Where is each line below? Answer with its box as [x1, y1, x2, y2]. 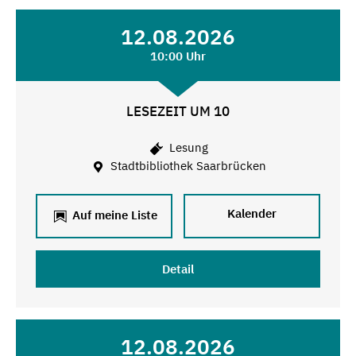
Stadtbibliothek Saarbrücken [107, 158, 267, 174]
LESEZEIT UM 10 [126, 102, 230, 120]
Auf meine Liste [68, 207, 157, 222]
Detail [161, 261, 194, 277]
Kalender [227, 205, 277, 221]
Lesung [165, 140, 208, 155]
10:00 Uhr [149, 48, 206, 64]
